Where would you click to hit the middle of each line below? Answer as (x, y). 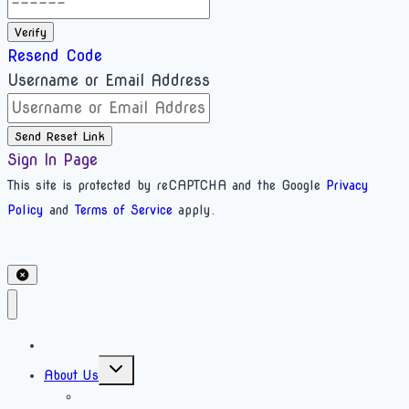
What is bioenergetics (144, 396)
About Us (71, 375)
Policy (26, 210)
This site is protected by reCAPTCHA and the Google (167, 185)
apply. (194, 210)
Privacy (347, 185)
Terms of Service (124, 210)
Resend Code (55, 56)
